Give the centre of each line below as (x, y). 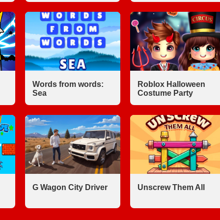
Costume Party (165, 93)
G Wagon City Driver (70, 187)
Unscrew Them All (171, 187)
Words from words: (68, 84)
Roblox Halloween (171, 84)
